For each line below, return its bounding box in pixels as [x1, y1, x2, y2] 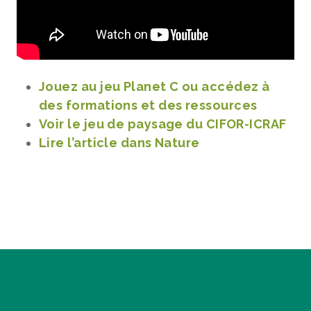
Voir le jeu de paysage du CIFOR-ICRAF [39, 117, 287, 131]
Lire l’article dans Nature [39, 135, 200, 150]
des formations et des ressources [39, 98, 258, 112]
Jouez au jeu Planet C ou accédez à [39, 79, 270, 94]
